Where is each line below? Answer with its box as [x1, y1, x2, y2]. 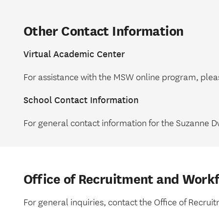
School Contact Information [23, 94, 139, 106]
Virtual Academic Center [23, 49, 125, 60]
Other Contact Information [23, 23, 184, 39]
